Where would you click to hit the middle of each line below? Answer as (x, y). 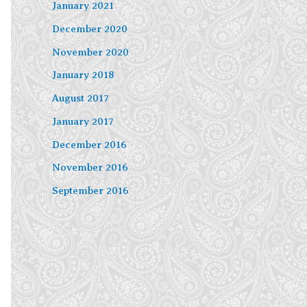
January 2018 (83, 75)
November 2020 (90, 52)
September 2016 (90, 191)
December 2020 (90, 28)
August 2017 (81, 98)
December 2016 (89, 144)
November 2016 (90, 168)
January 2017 (83, 121)
